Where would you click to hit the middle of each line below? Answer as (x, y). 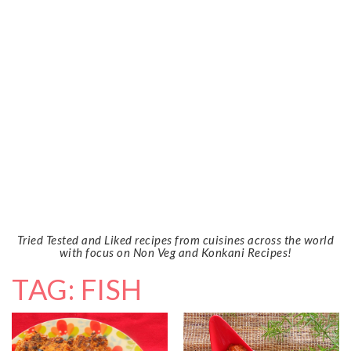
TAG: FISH (77, 289)
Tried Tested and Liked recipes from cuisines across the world (175, 239)
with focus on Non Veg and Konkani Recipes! (175, 252)
